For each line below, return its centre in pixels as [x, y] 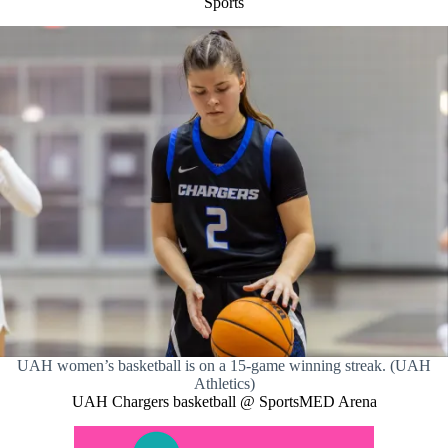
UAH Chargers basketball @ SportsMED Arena [224, 402]
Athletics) [224, 384]
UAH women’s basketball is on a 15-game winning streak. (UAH [224, 366]
